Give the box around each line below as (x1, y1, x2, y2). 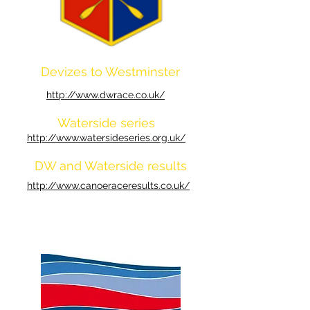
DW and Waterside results (35, 158, 187, 173)
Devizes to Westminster (41, 64, 180, 79)
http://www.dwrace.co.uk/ (46, 89, 165, 100)
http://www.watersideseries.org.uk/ (27, 132, 185, 143)
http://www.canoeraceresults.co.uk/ (27, 180, 190, 191)
